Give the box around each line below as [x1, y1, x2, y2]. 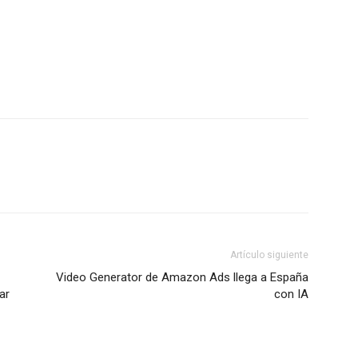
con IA [274, 286, 308, 301]
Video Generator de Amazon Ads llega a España [56, 269, 308, 284]
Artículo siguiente [230, 249, 308, 261]
